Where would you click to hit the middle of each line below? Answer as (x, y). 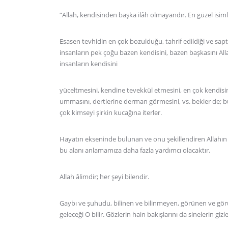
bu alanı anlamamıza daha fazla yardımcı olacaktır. (135, 150)
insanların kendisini (89, 64)
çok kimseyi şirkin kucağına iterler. (111, 112)
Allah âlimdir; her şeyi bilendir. (104, 177)
